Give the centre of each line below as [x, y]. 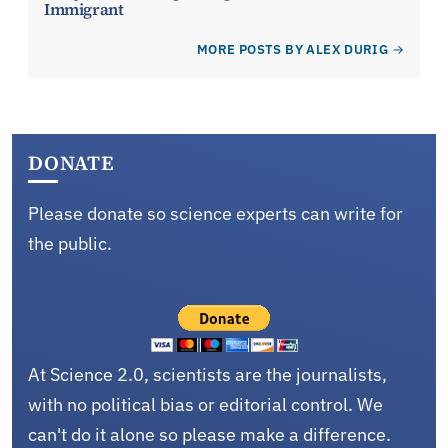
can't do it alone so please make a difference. [209, 434]
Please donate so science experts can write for [215, 213]
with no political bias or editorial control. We [205, 404]
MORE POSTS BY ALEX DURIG [293, 49]
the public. [70, 243]
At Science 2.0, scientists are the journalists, [207, 374]
